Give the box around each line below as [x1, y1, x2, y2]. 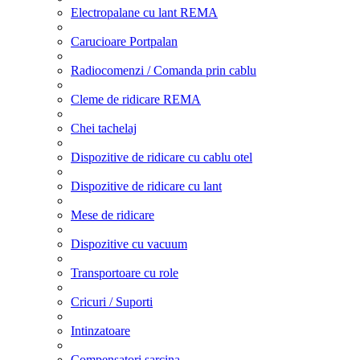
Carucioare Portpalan [71, 34, 178, 48]
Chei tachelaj [71, 121, 137, 135]
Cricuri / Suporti [71, 294, 153, 309]
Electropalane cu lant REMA [71, 5, 218, 19]
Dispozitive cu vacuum [71, 236, 187, 251]
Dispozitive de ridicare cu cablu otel [71, 149, 252, 164]
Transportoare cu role [71, 265, 178, 280]
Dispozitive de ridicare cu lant [71, 178, 222, 193]
